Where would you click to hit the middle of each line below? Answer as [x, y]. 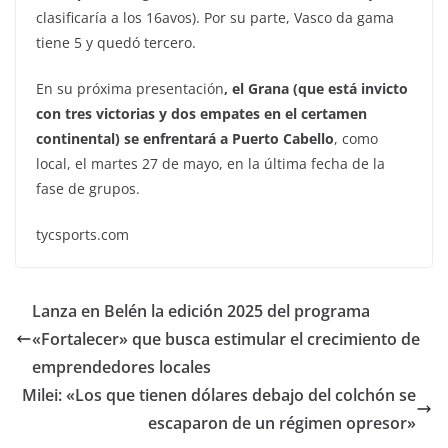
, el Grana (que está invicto [316, 89]
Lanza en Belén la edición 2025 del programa [201, 311]
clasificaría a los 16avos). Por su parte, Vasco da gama [215, 18]
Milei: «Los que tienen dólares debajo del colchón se [219, 395]
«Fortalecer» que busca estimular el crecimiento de [226, 339]
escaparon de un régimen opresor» [282, 423]
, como [356, 139]
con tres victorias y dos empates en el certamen [201, 114]
